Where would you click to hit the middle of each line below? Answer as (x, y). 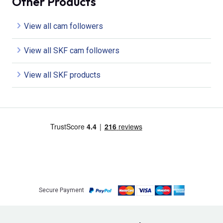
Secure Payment (61, 190)
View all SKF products (62, 75)
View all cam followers (63, 26)
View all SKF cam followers (72, 50)
